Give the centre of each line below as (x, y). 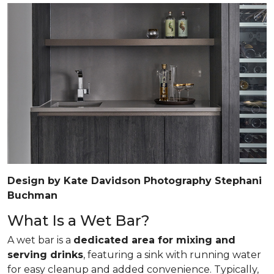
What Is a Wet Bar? (79, 220)
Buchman (32, 195)
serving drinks (45, 254)
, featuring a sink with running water (172, 254)
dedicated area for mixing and (154, 240)
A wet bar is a (40, 240)
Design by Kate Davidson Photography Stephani (135, 180)
